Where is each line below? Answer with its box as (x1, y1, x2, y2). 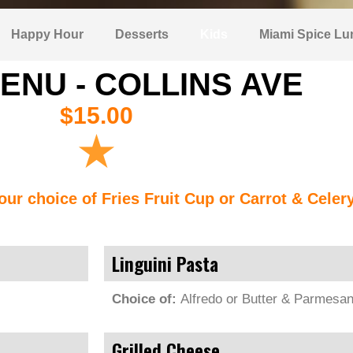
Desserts (115, 28, 169, 41)
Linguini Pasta (112, 249, 218, 277)
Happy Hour (11, 28, 84, 41)
